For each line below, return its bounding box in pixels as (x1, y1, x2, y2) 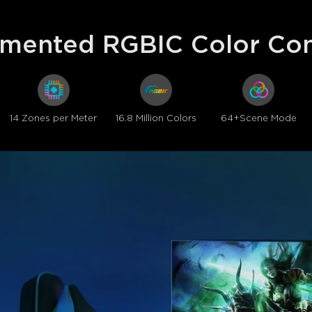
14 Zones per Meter (10, 114, 97, 124)
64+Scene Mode (220, 114, 297, 124)
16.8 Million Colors (116, 114, 196, 124)
